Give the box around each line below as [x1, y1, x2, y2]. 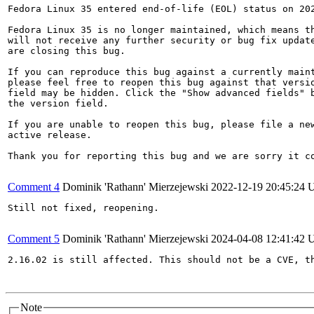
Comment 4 [8, 181, 60, 193]
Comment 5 [8, 233, 60, 245]
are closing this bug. [8, 46, 125, 56]
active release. [8, 130, 92, 140]
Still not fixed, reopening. [8, 203, 159, 213]
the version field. [8, 98, 109, 109]
